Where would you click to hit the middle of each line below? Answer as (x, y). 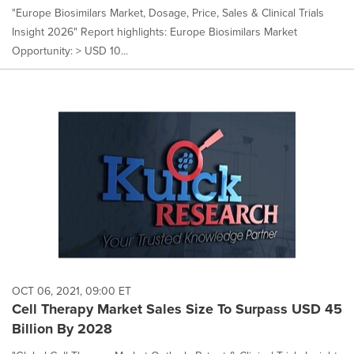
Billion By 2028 (62, 329)
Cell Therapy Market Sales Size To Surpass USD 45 (177, 309)
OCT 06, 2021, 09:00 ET (72, 291)
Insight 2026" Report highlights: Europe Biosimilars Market (154, 32)
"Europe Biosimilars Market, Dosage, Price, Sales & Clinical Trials (168, 13)
